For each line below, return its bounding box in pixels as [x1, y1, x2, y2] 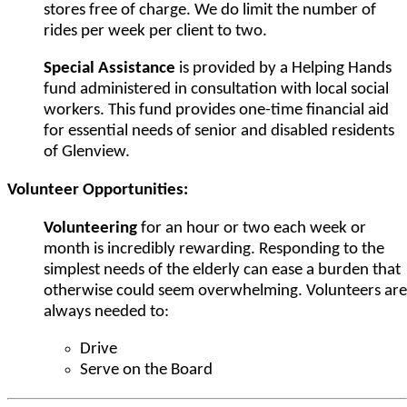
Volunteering [44, 219, 137, 237]
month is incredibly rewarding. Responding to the [44, 240, 384, 258]
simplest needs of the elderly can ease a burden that [44, 261, 401, 279]
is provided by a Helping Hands [175, 60, 392, 78]
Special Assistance [44, 60, 175, 78]
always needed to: [44, 303, 169, 321]
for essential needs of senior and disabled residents [44, 123, 394, 141]
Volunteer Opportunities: [7, 181, 188, 199]
